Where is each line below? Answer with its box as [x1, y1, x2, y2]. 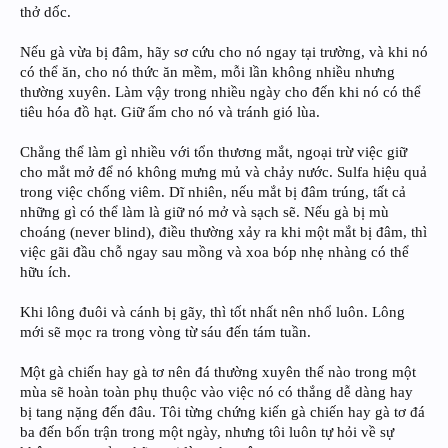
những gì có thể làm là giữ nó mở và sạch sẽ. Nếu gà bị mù [20, 204, 389, 221]
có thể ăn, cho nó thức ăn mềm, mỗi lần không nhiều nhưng [20, 64, 395, 81]
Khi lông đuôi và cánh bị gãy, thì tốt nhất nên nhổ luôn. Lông [20, 304, 405, 321]
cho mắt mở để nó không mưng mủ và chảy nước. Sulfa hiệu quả [20, 164, 427, 181]
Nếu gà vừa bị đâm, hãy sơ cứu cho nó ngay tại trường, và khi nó [20, 44, 428, 61]
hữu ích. [20, 264, 71, 281]
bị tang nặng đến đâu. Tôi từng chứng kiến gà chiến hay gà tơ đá [20, 404, 425, 421]
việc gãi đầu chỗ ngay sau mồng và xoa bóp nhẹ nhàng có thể [20, 244, 409, 261]
